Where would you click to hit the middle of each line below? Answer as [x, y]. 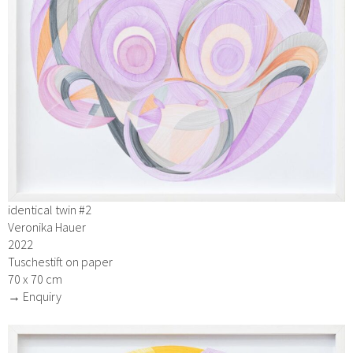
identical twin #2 [50, 209]
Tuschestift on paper [60, 261]
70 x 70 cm [35, 279]
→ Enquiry [35, 296]
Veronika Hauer [47, 227]
